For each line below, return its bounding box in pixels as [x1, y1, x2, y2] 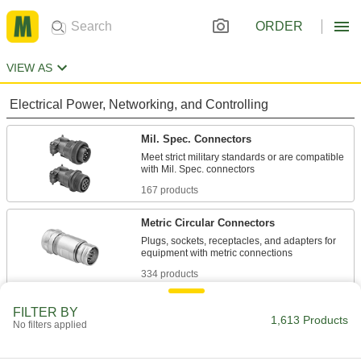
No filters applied [13, 319, 87, 330]
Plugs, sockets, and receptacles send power [141, 319, 333, 330]
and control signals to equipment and [141, 331, 303, 342]
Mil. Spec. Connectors [141, 133, 251, 145]
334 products [141, 268, 198, 280]
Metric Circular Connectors [141, 217, 275, 229]
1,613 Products [271, 313, 348, 326]
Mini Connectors [141, 301, 223, 313]
